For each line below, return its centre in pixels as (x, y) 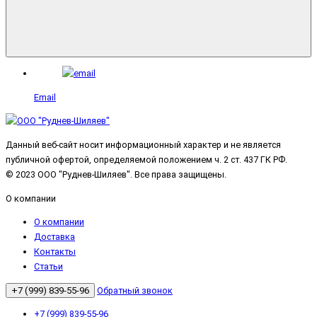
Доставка (54, 237)
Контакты (55, 252)
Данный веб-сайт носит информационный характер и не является (143, 145)
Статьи (48, 267)
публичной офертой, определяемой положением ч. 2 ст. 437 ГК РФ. (146, 160)
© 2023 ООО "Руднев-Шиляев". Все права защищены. (116, 175)
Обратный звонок (135, 290)
